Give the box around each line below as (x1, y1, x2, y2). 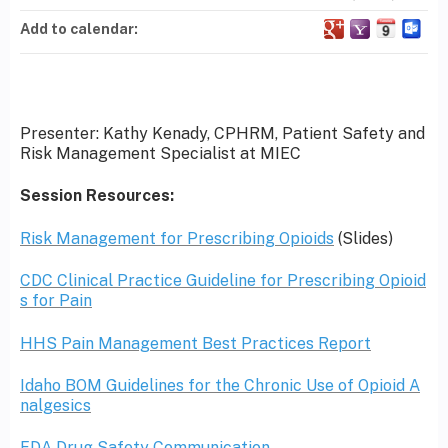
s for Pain (20, 291, 92, 311)
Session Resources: (20, 186, 174, 206)
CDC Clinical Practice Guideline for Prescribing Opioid (20, 271, 426, 291)
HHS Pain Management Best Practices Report (20, 333, 371, 353)
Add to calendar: (20, 20, 141, 38)
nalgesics (20, 396, 91, 415)
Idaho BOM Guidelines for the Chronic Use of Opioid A (20, 376, 420, 395)
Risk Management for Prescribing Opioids (20, 228, 334, 248)
